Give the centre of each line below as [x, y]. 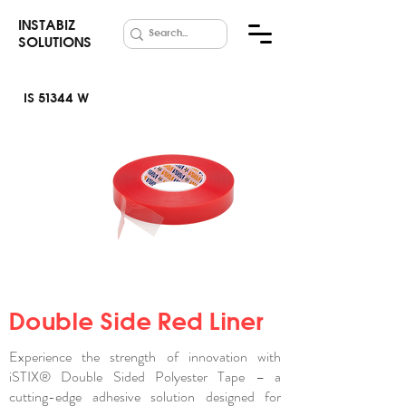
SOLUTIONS [55, 42]
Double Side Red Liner [143, 321]
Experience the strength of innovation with [145, 357]
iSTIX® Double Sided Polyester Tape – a [145, 377]
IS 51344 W [56, 98]
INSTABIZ [47, 25]
